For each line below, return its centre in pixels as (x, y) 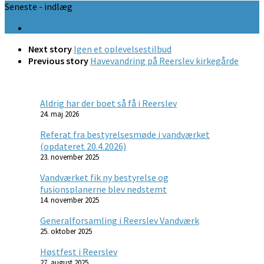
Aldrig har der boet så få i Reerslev (108, 103)
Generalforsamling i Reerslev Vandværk (120, 220)
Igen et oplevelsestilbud (123, 49)
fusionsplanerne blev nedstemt (103, 189)
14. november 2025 (70, 200)
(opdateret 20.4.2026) (83, 146)
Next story (51, 49)
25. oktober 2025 (66, 231)
